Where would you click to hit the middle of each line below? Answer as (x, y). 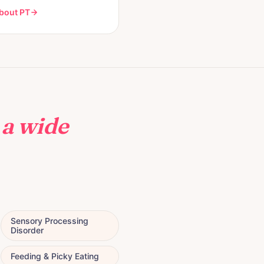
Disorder (27, 230)
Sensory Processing (49, 220)
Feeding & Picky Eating (55, 256)
